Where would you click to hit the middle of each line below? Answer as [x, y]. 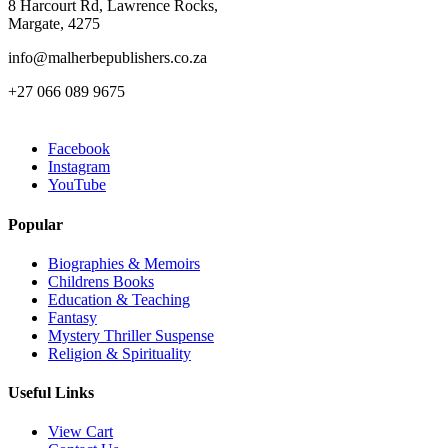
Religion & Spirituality [119, 353]
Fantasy [72, 317]
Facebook [79, 149]
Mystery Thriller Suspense [131, 335]
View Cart [80, 432]
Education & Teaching [119, 299]
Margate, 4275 [54, 24]
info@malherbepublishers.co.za [107, 58]
